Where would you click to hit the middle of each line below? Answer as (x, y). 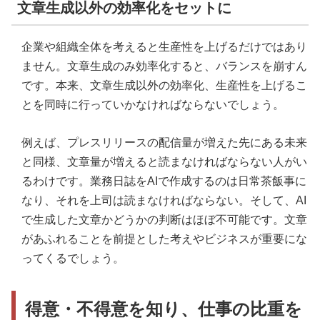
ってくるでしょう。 (73, 259)
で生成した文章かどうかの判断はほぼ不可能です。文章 (164, 220)
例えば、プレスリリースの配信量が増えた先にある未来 (164, 143)
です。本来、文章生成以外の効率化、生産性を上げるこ (164, 86)
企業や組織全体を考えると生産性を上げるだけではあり (164, 47)
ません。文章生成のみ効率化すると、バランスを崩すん (164, 66)
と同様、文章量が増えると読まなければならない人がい (164, 162)
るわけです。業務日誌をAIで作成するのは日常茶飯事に (164, 181)
